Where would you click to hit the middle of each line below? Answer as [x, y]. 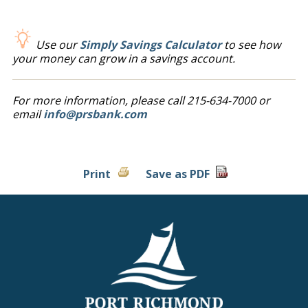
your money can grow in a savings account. [123, 58]
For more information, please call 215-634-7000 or [141, 100]
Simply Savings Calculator [150, 45]
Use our [57, 45]
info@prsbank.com [95, 114]
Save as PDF [178, 174]
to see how [251, 45]
